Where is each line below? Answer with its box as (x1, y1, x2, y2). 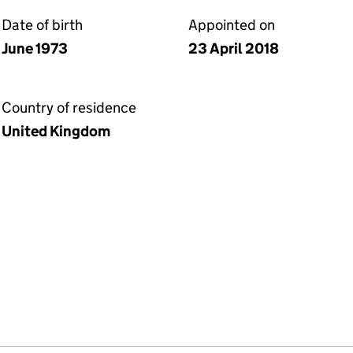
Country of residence (2, 98, 136, 117)
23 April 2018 (188, 39, 279, 58)
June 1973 (2, 39, 68, 58)
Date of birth (2, 16, 83, 34)
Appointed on (188, 16, 275, 34)
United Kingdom (2, 122, 110, 140)
